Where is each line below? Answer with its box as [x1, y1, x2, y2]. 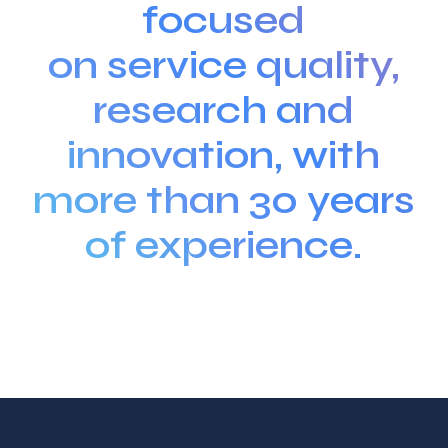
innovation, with [67, 130, 381, 179]
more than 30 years [32, 175, 415, 224]
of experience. [85, 220, 363, 269]
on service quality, [47, 40, 400, 89]
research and [93, 85, 355, 134]
